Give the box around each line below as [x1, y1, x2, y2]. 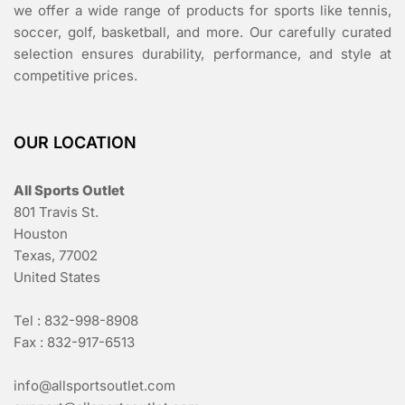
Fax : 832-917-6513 [14, 333, 135, 351]
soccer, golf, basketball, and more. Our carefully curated [14, 23, 391, 41]
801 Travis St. [14, 202, 99, 221]
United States [14, 268, 100, 286]
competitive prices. [14, 66, 137, 84]
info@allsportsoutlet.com [14, 376, 175, 394]
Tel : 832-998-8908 [14, 311, 138, 329]
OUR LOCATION [14, 132, 137, 152]
